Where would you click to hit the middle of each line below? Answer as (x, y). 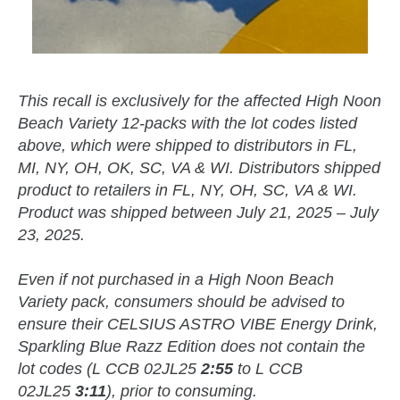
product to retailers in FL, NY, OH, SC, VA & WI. (187, 191)
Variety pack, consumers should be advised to (181, 302)
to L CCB (268, 369)
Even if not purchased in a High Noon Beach (176, 280)
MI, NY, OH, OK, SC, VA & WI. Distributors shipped (199, 168)
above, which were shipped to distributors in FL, (187, 146)
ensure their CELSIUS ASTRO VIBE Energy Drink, (198, 325)
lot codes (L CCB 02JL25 (109, 369)
